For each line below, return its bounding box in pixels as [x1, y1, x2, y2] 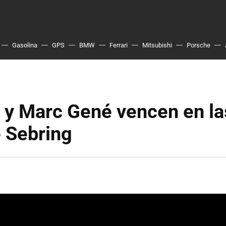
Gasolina [12, 41, 37, 49]
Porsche [187, 41, 210, 49]
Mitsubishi [142, 41, 172, 49]
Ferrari [109, 41, 128, 49]
